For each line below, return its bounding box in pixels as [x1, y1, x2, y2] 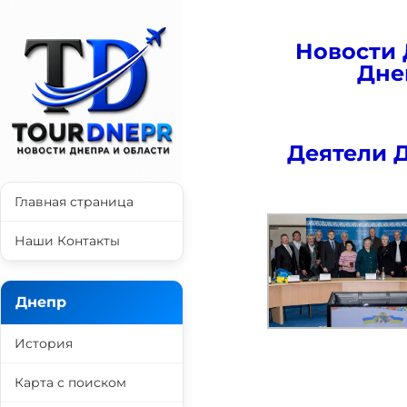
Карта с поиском [15, 374, 126, 391]
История [15, 335, 73, 352]
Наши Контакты [15, 233, 120, 249]
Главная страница [15, 194, 134, 210]
